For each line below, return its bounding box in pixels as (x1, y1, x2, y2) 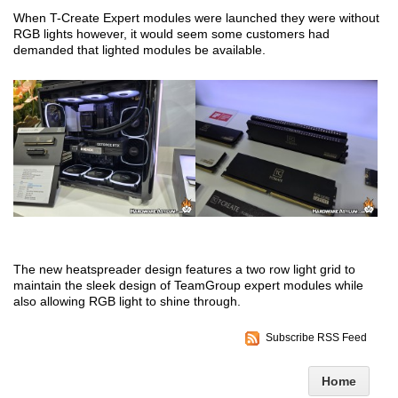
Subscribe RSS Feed (266, 330, 367, 344)
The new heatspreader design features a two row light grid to (13, 261, 355, 276)
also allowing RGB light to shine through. (13, 293, 241, 308)
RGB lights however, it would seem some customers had (13, 27, 330, 42)
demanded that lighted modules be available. (13, 43, 266, 58)
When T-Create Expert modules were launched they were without (13, 11, 379, 26)
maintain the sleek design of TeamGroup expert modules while (13, 277, 363, 292)
